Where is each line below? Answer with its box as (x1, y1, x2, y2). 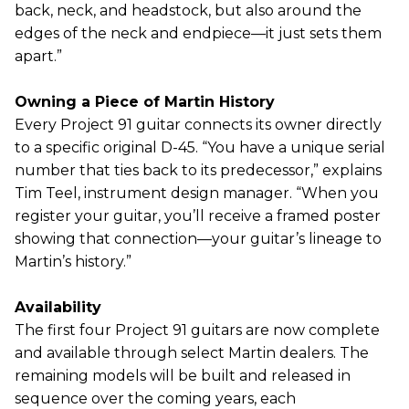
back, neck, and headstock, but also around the (15, 2, 362, 20)
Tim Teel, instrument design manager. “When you (15, 184, 379, 203)
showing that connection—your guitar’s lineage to (15, 230, 382, 248)
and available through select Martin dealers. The (15, 344, 369, 362)
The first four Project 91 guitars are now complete (15, 321, 380, 340)
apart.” (15, 47, 62, 66)
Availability (15, 299, 101, 317)
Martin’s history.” (15, 253, 131, 271)
